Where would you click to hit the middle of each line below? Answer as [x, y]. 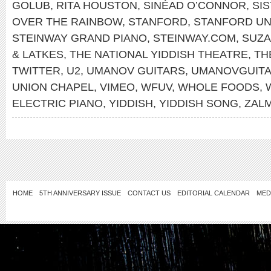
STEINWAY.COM [194, 38]
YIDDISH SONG [199, 103]
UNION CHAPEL [53, 87]
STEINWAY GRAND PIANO [80, 38]
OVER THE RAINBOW [67, 21]
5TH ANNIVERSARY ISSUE [80, 193]
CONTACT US [149, 193]
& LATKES [38, 54]
